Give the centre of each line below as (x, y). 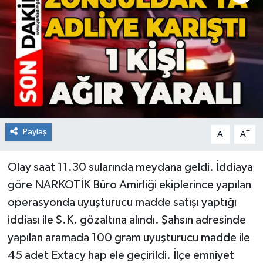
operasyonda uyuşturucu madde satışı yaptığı (122, 202)
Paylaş (35, 131)
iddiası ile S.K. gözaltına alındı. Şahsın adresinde (127, 220)
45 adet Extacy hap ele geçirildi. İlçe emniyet (121, 255)
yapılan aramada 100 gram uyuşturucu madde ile (129, 237)
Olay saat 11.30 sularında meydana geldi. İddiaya (130, 167)
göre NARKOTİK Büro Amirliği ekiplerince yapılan (129, 185)
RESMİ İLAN (59, 21)
